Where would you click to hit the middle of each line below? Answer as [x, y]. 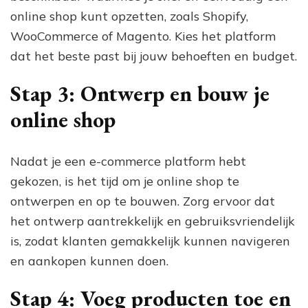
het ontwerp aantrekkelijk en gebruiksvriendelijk [153, 221]
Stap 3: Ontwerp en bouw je [140, 94]
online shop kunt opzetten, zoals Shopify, [129, 16]
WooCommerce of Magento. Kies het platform [143, 36]
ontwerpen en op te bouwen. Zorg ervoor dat [143, 201]
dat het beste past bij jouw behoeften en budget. [154, 56]
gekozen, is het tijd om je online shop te [125, 181]
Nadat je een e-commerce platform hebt [128, 161]
